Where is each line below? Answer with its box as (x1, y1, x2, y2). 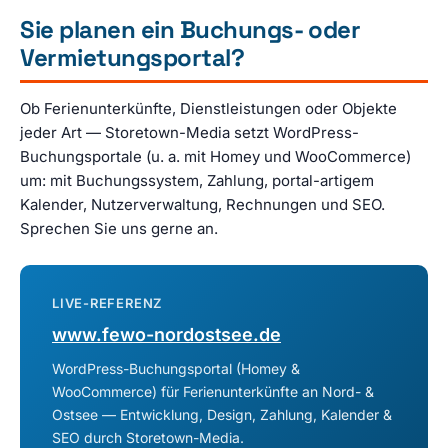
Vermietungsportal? (20, 41, 245, 73)
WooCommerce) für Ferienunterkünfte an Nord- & (52, 382, 374, 400)
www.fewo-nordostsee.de (52, 323, 281, 345)
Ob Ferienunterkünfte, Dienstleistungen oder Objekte (20, 98, 397, 118)
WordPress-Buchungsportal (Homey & (52, 359, 300, 377)
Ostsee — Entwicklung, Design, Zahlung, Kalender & (52, 405, 392, 423)
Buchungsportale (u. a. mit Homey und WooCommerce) (20, 146, 411, 166)
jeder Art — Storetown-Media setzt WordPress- (20, 122, 359, 142)
